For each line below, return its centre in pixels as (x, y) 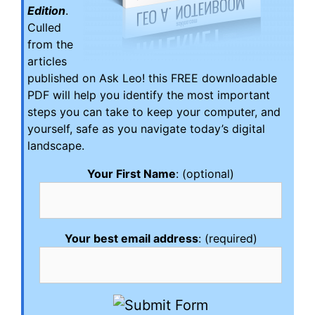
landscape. (56, 145)
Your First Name (131, 173)
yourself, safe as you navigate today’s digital (146, 128)
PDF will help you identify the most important (149, 95)
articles (47, 61)
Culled (44, 27)
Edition (46, 10)
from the (50, 44)
